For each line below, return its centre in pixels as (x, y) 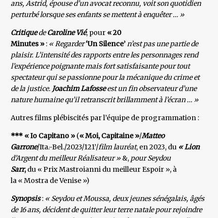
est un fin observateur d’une (152, 89)
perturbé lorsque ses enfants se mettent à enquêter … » (98, 15)
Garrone (24, 147)
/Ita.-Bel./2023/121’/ (68, 147)
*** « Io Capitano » (44, 136)
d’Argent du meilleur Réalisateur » (66, 158)
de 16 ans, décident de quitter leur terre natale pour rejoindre (107, 210)
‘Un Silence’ (105, 44)
